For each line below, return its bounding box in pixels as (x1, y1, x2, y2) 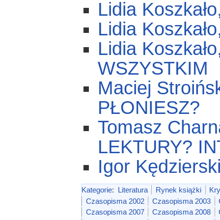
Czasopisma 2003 (152, 196, 211, 205)
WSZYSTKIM (98, 57, 209, 79)
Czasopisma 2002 (85, 196, 144, 205)
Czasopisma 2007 (85, 208, 144, 217)
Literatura (117, 185, 148, 194)
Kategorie (81, 185, 112, 194)
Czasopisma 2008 (152, 208, 211, 217)
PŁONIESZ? (98, 97, 200, 118)
